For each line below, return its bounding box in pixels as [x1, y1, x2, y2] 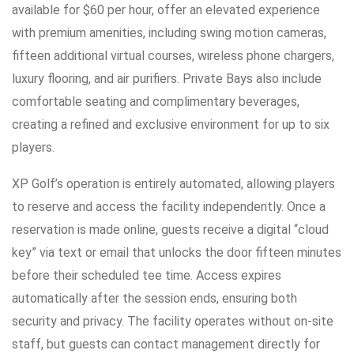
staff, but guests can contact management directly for [12, 337, 320, 352]
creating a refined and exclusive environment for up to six [12, 117, 330, 133]
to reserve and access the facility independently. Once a [12, 199, 326, 215]
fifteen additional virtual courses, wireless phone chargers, [12, 48, 334, 64]
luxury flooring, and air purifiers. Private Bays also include [12, 71, 322, 87]
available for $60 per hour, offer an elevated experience [12, 2, 320, 18]
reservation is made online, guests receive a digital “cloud [12, 222, 329, 238]
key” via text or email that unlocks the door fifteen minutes [12, 245, 341, 261]
